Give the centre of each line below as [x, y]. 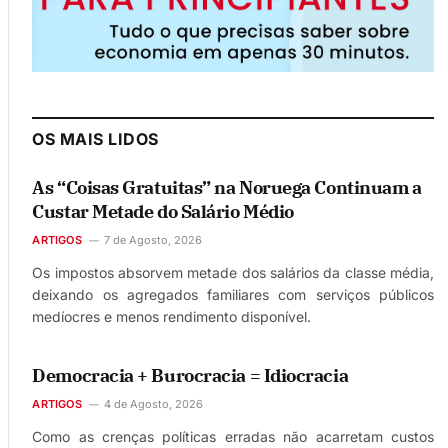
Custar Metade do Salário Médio [163, 211]
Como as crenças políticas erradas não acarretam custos [233, 436]
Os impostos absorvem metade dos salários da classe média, [233, 272]
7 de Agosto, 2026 [152, 239]
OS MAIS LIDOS [95, 138]
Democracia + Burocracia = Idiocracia [190, 375]
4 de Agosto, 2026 [153, 403]
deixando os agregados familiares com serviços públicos [233, 294]
